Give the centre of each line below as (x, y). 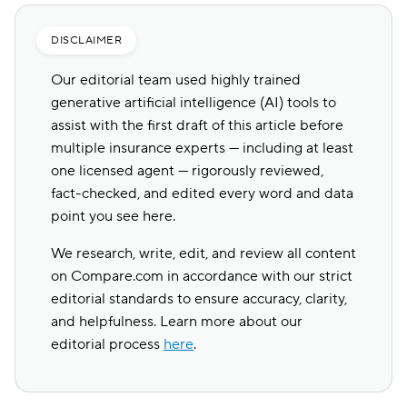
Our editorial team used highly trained (176, 80)
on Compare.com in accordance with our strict (202, 276)
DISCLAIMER (86, 40)
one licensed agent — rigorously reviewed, (187, 171)
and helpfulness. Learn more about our (177, 322)
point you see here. (113, 216)
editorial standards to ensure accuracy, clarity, (199, 299)
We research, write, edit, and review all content (203, 253)
